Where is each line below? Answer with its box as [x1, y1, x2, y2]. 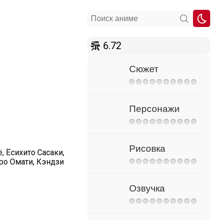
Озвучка [129, 183, 165, 193]
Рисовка [129, 143, 165, 154]
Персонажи [129, 104, 180, 114]
